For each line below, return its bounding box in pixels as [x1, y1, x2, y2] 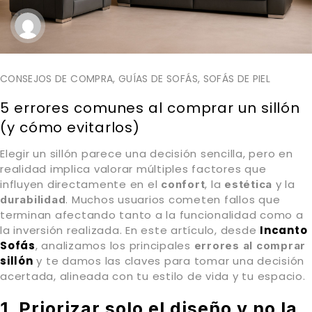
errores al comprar [194, 238, 306, 252]
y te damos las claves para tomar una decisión [33, 253, 304, 268]
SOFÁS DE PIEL [203, 71, 271, 86]
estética [224, 177, 272, 191]
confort [161, 177, 205, 191]
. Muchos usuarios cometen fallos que [65, 192, 281, 207]
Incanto [260, 222, 308, 237]
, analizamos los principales [35, 237, 194, 253]
